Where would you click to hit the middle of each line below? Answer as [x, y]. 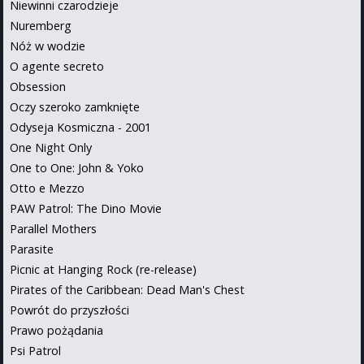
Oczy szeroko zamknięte [75, 106]
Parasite [32, 249]
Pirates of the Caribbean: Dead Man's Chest [127, 289]
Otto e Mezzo [47, 188]
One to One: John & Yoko [77, 167]
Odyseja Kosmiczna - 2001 [80, 127]
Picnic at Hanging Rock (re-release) [103, 269]
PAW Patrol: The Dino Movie [86, 208]
